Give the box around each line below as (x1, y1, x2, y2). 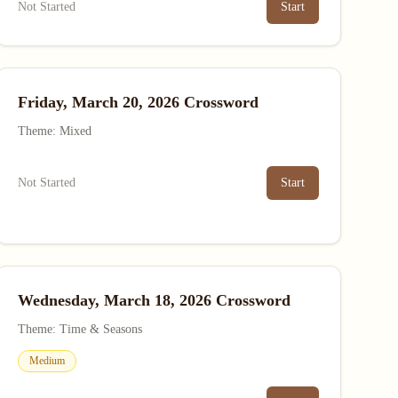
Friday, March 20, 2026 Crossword (17, 93, 259, 111)
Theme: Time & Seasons (17, 322, 142, 336)
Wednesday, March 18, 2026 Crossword (17, 291, 291, 309)
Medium (28, 354, 65, 367)
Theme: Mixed (17, 124, 92, 138)
